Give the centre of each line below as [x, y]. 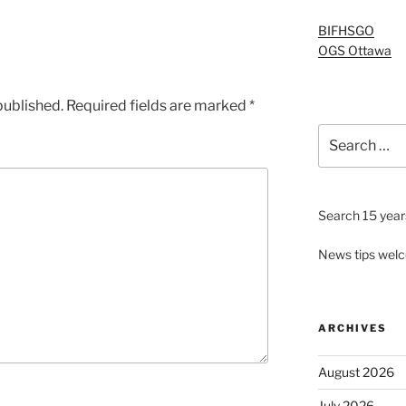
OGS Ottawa [354, 50]
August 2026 [356, 372]
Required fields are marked [158, 105]
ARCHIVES [352, 329]
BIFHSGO [346, 30]
